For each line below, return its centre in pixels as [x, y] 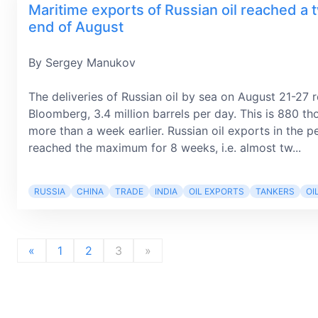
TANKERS [275, 191]
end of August [76, 27]
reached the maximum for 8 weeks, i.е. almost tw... [165, 148]
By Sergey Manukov [82, 62]
